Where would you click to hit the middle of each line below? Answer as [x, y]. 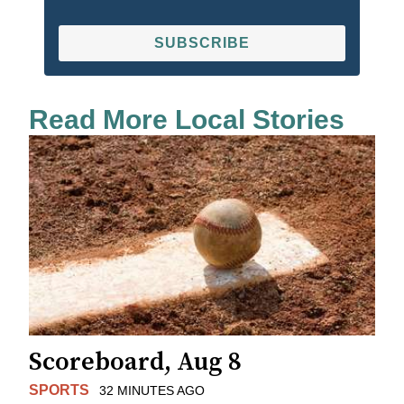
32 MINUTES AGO [151, 390]
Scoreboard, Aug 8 [135, 362]
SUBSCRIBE [202, 43]
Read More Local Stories [187, 120]
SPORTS [59, 390]
